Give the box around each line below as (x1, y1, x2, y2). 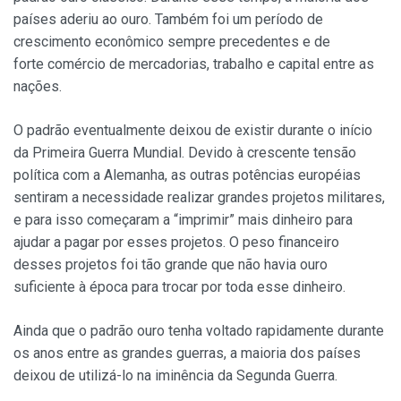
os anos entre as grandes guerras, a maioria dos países (13, 345, 361, 363)
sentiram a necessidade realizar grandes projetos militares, (13, 189, 385, 207)
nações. (13, 78, 62, 96)
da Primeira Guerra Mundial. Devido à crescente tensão (13, 144, 356, 162)
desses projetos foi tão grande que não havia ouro (13, 256, 328, 274)
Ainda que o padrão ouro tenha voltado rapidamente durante (13, 322, 384, 340)
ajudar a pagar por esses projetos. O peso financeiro (13, 234, 339, 252)
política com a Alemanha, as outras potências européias (13, 166, 361, 184)
